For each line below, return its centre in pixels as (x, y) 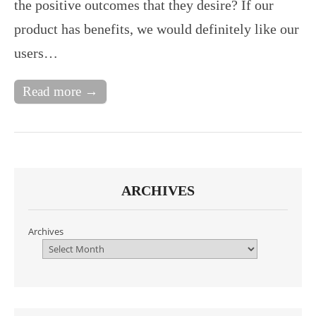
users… (36, 53)
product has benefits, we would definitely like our (157, 29)
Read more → (60, 91)
